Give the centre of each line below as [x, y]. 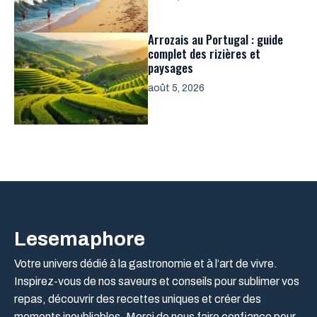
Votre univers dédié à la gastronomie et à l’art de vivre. [146, 263]
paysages [171, 67]
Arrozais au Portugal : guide [215, 39]
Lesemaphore [80, 238]
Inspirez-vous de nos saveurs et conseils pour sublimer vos [157, 281]
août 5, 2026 [176, 88]
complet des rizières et [204, 53]
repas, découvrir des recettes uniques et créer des [138, 299]
